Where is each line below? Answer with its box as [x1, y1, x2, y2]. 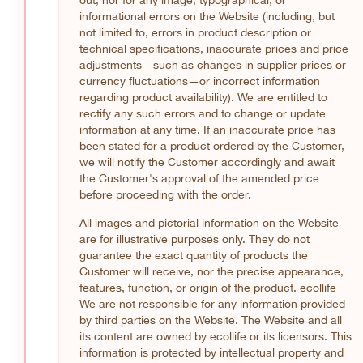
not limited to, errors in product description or [79, 25, 311, 39]
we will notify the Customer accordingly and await [79, 155, 335, 169]
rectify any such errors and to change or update [79, 106, 326, 120]
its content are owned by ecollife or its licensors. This [79, 329, 352, 343]
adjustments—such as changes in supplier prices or [79, 58, 346, 71]
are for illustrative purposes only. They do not [79, 232, 310, 246]
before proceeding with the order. [79, 187, 251, 201]
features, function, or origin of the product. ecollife [79, 280, 336, 294]
